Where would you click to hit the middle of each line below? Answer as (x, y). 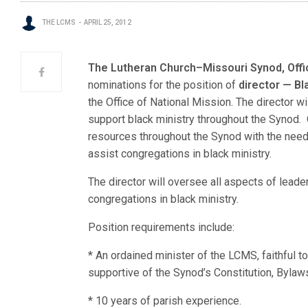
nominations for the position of (164, 85)
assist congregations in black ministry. (180, 154)
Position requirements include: (162, 227)
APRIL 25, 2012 (108, 22)
